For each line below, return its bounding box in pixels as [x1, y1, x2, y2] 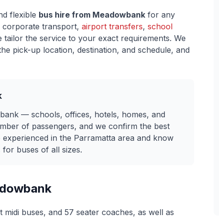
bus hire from [39, 10, 92, 20]
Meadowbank [92, 10, 145, 20]
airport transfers [82, 22, 143, 31]
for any [145, 10, 175, 20]
